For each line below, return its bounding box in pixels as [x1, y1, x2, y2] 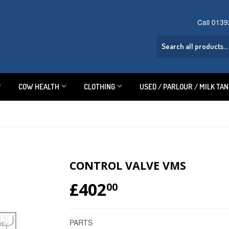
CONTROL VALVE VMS [70, 158, 186, 173]
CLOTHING [84, 82, 117, 91]
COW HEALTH [18, 82, 61, 91]
